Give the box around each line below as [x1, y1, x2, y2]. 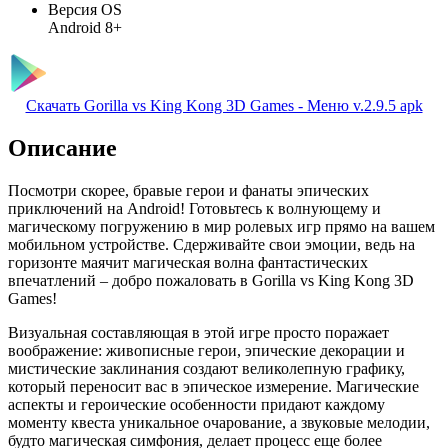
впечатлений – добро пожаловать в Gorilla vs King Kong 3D [8, 271, 414, 289]
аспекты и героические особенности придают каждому [8, 395, 385, 413]
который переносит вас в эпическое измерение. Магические [8, 377, 419, 395]
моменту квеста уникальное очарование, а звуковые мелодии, [8, 413, 430, 431]
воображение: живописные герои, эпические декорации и [8, 341, 405, 359]
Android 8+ [48, 18, 122, 36]
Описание [8, 134, 117, 161]
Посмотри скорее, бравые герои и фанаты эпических [8, 181, 369, 199]
